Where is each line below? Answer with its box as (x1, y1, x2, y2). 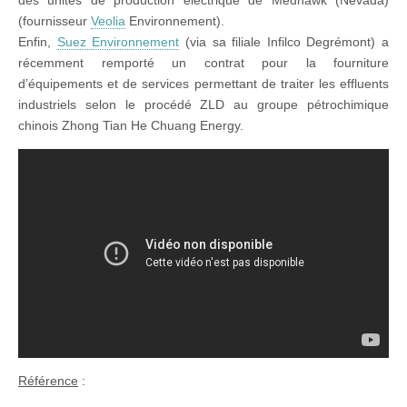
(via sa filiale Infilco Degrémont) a (179, 35, 389, 50)
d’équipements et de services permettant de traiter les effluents (18, 76, 389, 92)
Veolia (91, 14, 125, 29)
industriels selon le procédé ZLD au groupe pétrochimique (18, 97, 389, 113)
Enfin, (18, 35, 57, 50)
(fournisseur (18, 14, 91, 29)
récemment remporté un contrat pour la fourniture (18, 55, 389, 71)
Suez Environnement (56, 35, 180, 50)
